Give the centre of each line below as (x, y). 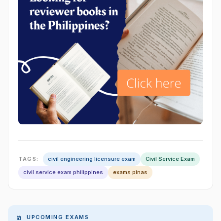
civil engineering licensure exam (92, 159)
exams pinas (130, 172)
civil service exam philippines (63, 172)
